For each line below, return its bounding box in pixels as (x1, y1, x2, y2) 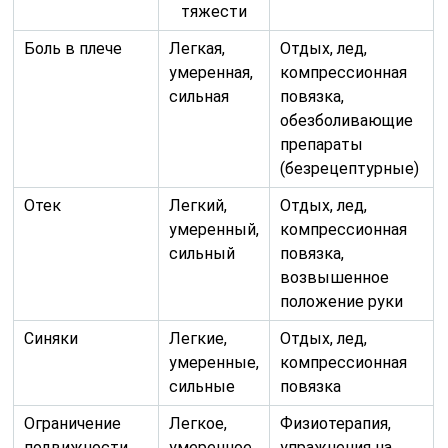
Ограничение (24, 413, 122, 433)
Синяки (24, 328, 79, 348)
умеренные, (169, 352, 260, 372)
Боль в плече (24, 38, 123, 58)
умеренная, (169, 62, 254, 82)
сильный (169, 243, 236, 263)
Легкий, (169, 195, 228, 215)
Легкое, (169, 413, 228, 433)
